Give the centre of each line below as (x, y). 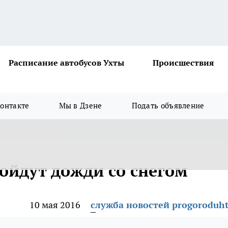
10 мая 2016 (55, 205)
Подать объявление (168, 106)
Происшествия (183, 63)
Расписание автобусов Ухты (66, 63)
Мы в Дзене (80, 106)
